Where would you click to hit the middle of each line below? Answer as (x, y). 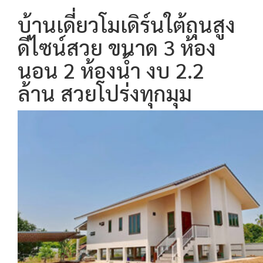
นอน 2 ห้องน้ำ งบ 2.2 (111, 70)
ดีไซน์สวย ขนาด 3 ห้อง (117, 47)
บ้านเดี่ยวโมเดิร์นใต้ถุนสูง (127, 24)
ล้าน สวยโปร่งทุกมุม (105, 92)
